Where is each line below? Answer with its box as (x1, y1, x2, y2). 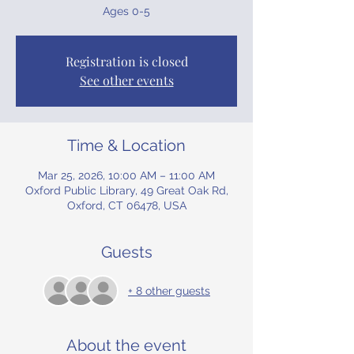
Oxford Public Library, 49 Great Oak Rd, (24, 184, 228, 197)
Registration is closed (65, 53, 188, 70)
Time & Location (67, 136, 186, 155)
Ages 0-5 (103, 5, 150, 17)
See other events (79, 72, 174, 88)
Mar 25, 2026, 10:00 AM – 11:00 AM (38, 169, 215, 182)
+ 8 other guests (128, 284, 210, 297)
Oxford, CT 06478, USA (66, 199, 186, 212)
